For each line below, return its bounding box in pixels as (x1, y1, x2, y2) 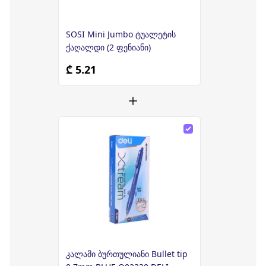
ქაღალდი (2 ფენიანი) (107, 41, 153, 53)
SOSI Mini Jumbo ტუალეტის (66, 28, 176, 40)
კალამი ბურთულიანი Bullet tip (66, 248, 188, 259)
